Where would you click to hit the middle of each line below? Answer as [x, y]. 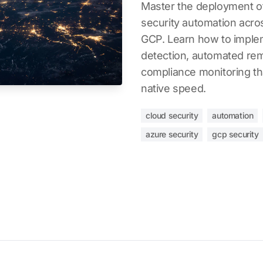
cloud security [172, 115]
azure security [172, 134]
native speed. [173, 88]
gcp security [235, 134]
